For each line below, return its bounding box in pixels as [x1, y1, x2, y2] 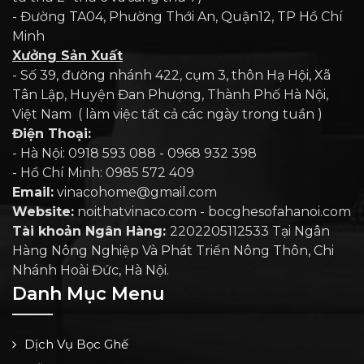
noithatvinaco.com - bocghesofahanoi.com [74, 204, 351, 220]
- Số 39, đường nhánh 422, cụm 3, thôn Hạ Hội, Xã [12, 67, 331, 84]
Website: [12, 204, 74, 220]
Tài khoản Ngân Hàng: [12, 223, 170, 240]
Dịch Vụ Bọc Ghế [24, 336, 128, 353]
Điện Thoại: [12, 126, 91, 142]
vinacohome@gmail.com [54, 184, 217, 201]
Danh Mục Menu [12, 283, 165, 305]
